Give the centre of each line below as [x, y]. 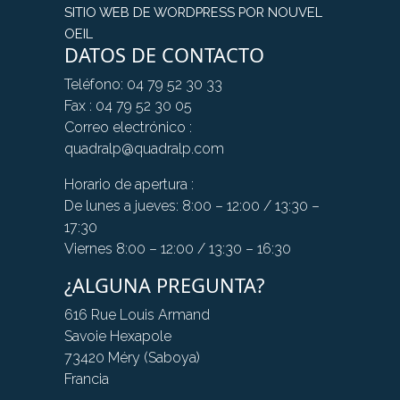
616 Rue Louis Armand [137, 314]
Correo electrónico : [128, 127]
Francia [87, 379]
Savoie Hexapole [118, 336]
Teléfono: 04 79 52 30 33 [143, 84]
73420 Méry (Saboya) [132, 357]
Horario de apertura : [129, 184]
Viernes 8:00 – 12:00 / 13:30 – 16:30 [178, 248]
